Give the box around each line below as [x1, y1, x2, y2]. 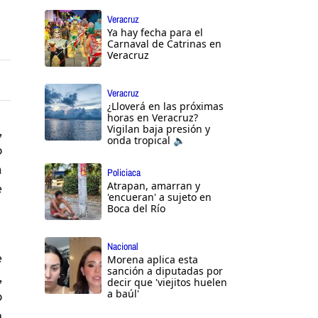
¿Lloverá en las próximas [107, 99, 224, 114]
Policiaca [107, 166, 141, 180]
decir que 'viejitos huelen [107, 275, 227, 290]
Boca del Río [107, 202, 165, 216]
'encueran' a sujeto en [107, 190, 212, 204]
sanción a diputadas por [107, 264, 223, 278]
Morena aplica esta [107, 253, 198, 267]
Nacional [107, 240, 138, 253]
